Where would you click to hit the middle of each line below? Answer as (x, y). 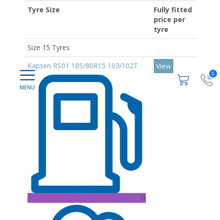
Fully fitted (173, 10)
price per (169, 19)
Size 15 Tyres (49, 47)
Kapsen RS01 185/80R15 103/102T (83, 66)
